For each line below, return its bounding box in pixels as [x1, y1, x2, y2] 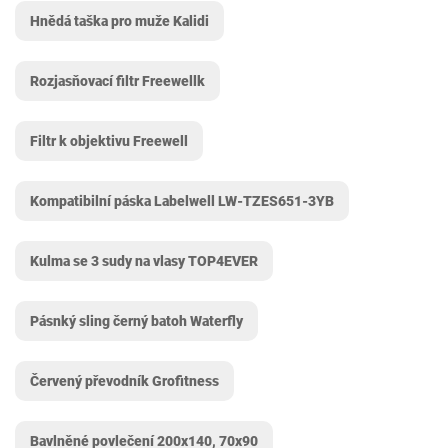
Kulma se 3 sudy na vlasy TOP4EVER [30, 253, 258, 269]
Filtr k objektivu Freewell [30, 133, 188, 149]
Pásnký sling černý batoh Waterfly [30, 313, 243, 329]
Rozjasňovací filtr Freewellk [30, 73, 205, 89]
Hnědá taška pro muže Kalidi [30, 13, 209, 29]
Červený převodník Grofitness [30, 373, 219, 389]
